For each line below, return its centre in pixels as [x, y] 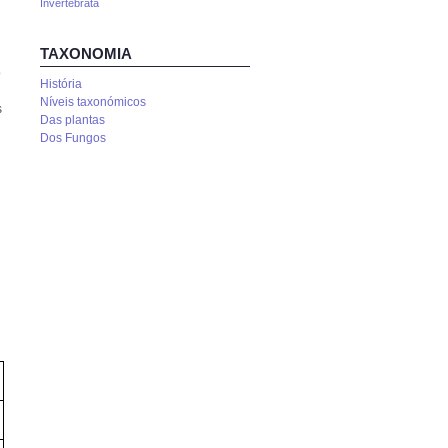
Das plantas [72, 120]
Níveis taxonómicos [93, 102]
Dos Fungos [73, 138]
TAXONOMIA [86, 53]
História [61, 84]
